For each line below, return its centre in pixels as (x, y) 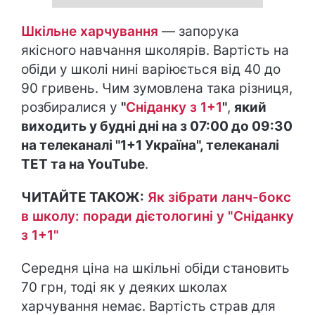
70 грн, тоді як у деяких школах (124, 287)
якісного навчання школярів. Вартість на (155, 50)
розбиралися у (71, 107)
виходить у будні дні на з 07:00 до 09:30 (157, 126)
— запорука (199, 31)
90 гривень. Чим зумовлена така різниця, (157, 88)
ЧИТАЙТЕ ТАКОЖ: (83, 197)
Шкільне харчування (90, 31)
